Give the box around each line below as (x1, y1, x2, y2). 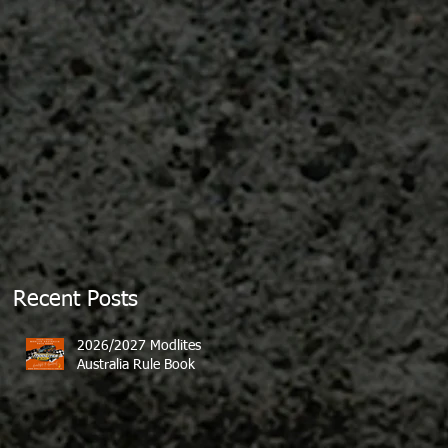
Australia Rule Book (77, 358, 195, 372)
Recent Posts (13, 289, 138, 311)
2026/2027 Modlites (77, 339, 201, 353)
